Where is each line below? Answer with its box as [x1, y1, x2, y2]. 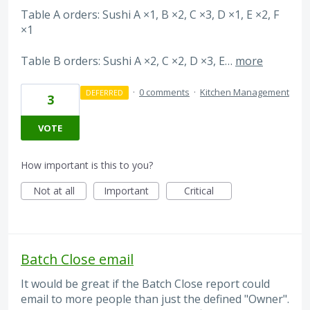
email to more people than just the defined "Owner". [21, 291, 289, 307]
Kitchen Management [200, 86, 289, 98]
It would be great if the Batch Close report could [21, 276, 270, 291]
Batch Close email [21, 250, 134, 268]
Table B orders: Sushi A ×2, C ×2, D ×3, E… [21, 53, 235, 69]
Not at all [33, 184, 75, 197]
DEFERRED [85, 87, 123, 98]
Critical [184, 184, 214, 197]
